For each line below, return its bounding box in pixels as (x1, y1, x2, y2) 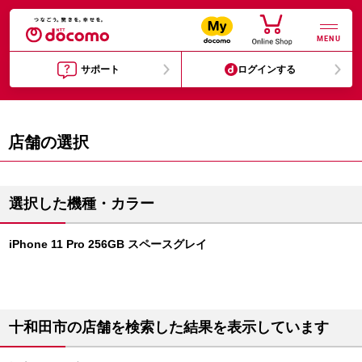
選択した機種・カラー (9, 196, 154, 212)
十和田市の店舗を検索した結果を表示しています (9, 319, 329, 335)
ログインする (238, 64, 297, 75)
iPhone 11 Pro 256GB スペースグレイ (9, 238, 207, 250)
